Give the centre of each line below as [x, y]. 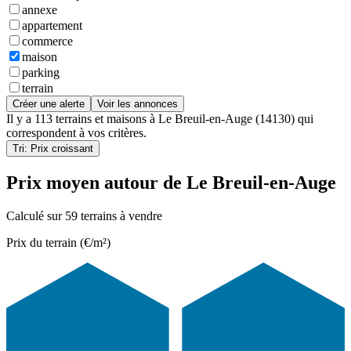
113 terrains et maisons [90, 119]
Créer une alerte [49, 104]
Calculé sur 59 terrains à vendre [84, 215]
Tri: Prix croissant [53, 149]
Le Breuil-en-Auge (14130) [226, 119]
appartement [52, 26]
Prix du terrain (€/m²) [58, 242]
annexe [40, 10]
